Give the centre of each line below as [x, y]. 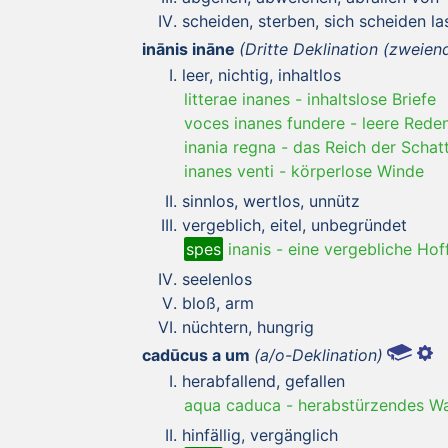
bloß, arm [218, 302]
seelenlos [217, 278]
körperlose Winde [357, 170]
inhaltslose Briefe [371, 98]
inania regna [230, 146]
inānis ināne [188, 48]
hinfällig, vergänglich [260, 434]
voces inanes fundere [264, 122]
